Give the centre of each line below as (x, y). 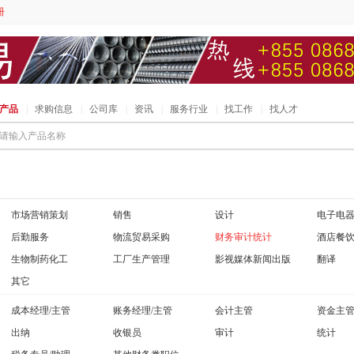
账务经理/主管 (143, 311)
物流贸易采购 (141, 237)
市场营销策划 (40, 215)
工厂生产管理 (141, 259)
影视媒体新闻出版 (253, 259)
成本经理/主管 (41, 311)
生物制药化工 (40, 259)
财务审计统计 (243, 237)
